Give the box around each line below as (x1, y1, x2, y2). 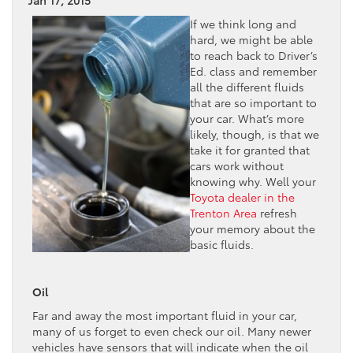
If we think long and (190, 15, 296, 32)
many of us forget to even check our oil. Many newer (32, 322, 311, 339)
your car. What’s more (190, 110, 304, 126)
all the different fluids (190, 78, 304, 95)
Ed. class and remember (190, 62, 317, 79)
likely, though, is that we (190, 125, 319, 142)
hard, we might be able (190, 31, 313, 47)
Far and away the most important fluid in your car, (32, 307, 297, 323)
